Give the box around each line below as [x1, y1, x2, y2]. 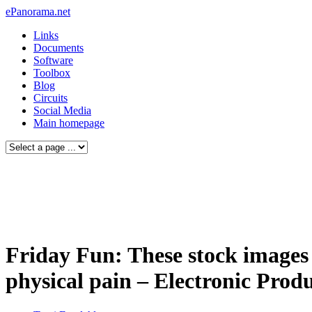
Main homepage [33, 117, 104, 129]
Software [33, 54, 73, 66]
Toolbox [33, 67, 70, 79]
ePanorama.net [6, 6, 70, 17]
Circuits [33, 92, 68, 104]
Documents [33, 42, 84, 54]
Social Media [33, 104, 91, 116]
